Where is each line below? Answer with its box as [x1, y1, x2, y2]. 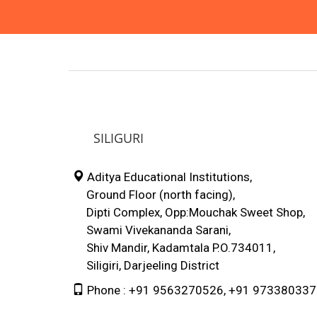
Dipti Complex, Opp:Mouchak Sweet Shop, [72, 204, 305, 219]
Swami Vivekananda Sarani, [72, 222, 231, 237]
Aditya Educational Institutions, [84, 169, 252, 184]
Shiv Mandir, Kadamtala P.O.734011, [72, 240, 275, 255]
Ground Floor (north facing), [72, 187, 235, 202]
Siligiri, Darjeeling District [72, 258, 219, 272]
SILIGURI [93, 129, 144, 146]
